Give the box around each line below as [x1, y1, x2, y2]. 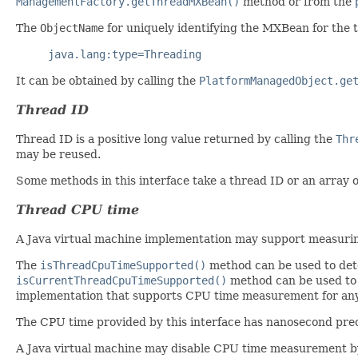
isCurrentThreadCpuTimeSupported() [16, 273, 227, 287]
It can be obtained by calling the [16, 74, 199, 87]
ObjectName [40, 21, 104, 34]
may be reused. [16, 147, 101, 161]
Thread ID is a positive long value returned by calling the [16, 132, 336, 145]
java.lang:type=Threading [48, 47, 201, 61]
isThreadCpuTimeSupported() [40, 258, 206, 272]
